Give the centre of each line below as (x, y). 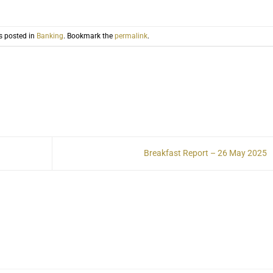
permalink (131, 36)
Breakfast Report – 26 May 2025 (206, 154)
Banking (50, 36)
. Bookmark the (89, 36)
